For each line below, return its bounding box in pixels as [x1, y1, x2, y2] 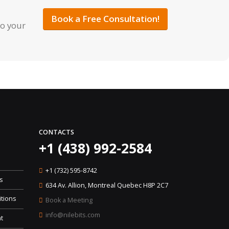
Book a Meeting [45, 196, 93, 205]
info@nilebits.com [45, 211, 100, 220]
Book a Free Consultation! [51, 13, 159, 25]
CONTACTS [39, 128, 74, 137]
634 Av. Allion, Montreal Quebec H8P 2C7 [45, 181, 168, 190]
